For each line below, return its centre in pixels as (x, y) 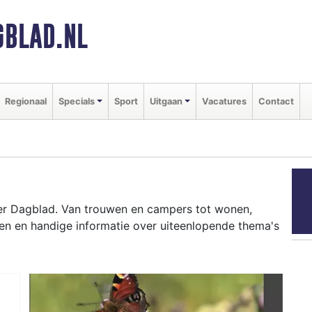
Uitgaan (166, 101)
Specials (77, 101)
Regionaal (26, 101)
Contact (276, 101)
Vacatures (224, 101)
